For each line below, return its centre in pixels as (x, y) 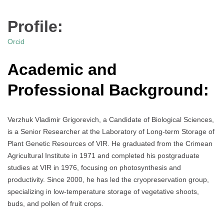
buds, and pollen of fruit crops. (55, 204)
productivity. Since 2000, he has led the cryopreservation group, (108, 180)
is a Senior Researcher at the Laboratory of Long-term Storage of (111, 132)
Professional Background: (108, 90)
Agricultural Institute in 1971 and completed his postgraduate (103, 156)
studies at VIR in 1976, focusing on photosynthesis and (94, 168)
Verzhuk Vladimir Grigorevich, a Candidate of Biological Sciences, (111, 120)
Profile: (35, 27)
